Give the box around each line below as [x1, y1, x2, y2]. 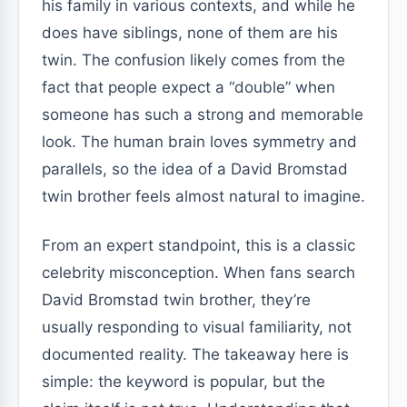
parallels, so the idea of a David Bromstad [42, 160, 348, 178]
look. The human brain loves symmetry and [42, 133, 357, 151]
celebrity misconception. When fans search [42, 263, 355, 282]
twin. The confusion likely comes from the [42, 51, 345, 69]
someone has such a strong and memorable [42, 105, 363, 124]
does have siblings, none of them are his [42, 24, 338, 42]
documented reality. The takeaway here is [42, 345, 349, 363]
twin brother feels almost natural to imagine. [42, 187, 365, 205]
